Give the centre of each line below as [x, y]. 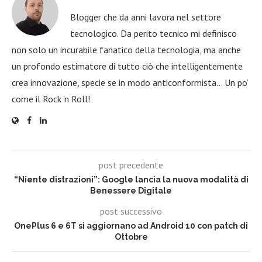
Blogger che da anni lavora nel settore [146, 17]
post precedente [131, 165]
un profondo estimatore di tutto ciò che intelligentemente [127, 66]
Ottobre [131, 237]
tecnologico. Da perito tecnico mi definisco [154, 33]
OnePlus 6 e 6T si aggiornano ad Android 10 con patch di [131, 225]
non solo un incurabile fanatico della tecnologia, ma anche [126, 49]
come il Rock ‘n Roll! [51, 99]
